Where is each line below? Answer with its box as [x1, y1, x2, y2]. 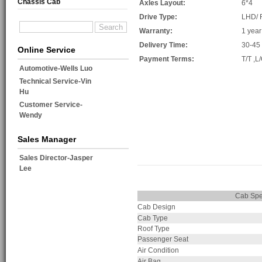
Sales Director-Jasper [19, 154, 93, 163]
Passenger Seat [137, 235, 188, 244]
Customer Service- [19, 101, 82, 109]
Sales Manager [18, 135, 76, 144]
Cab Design [137, 203, 175, 212]
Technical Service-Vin [19, 77, 91, 86]
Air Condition [137, 246, 179, 255]
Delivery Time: [139, 41, 188, 50]
